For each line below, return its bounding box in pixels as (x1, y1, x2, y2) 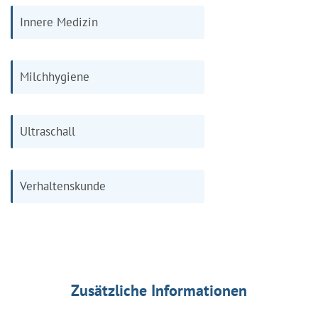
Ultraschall (20, 123, 75, 139)
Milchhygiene (20, 68, 89, 84)
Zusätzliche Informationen (71, 280, 247, 300)
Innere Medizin (20, 13, 98, 30)
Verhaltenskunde (20, 177, 106, 194)
